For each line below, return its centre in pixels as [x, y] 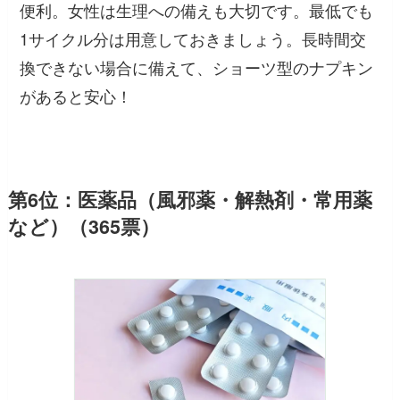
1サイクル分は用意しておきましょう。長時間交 [193, 39]
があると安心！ [76, 96]
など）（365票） [83, 227]
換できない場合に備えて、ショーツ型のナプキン [197, 67]
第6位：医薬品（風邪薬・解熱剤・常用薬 [190, 200]
